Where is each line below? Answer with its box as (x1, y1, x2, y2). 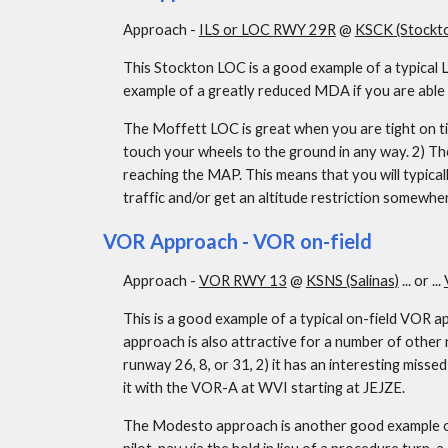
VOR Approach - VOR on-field (102, 229, 372, 253)
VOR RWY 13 (198, 272, 287, 289)
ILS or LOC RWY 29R (198, 21, 336, 38)
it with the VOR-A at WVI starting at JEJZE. (122, 379, 405, 396)
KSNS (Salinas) (305, 272, 399, 289)
